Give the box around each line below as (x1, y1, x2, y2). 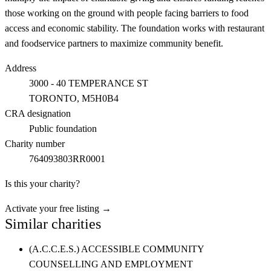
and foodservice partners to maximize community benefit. (5, 38, 223, 48)
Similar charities (5, 216, 101, 232)
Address (5, 63, 36, 73)
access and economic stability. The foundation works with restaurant (5, 23, 264, 33)
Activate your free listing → (5, 203, 111, 214)
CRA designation (5, 108, 71, 119)
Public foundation (29, 123, 97, 134)
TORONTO (29, 93, 77, 103)
